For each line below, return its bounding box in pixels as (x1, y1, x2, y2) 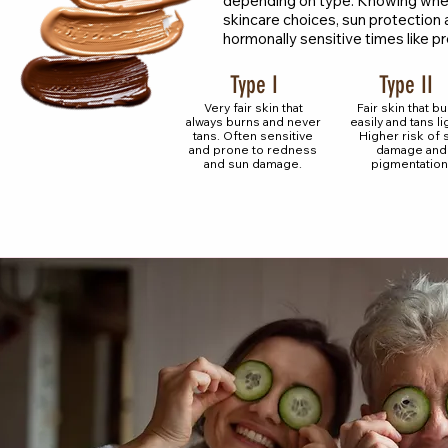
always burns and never (185, 114, 321, 130)
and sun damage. (204, 156, 302, 172)
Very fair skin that (203, 100, 303, 116)
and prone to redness (189, 142, 317, 158)
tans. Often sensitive (193, 128, 313, 144)
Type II (379, 71, 433, 100)
